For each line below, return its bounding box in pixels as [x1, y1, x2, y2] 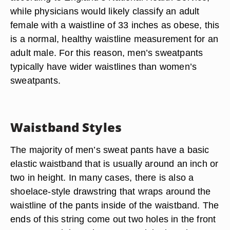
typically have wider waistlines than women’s [10, 61, 197, 72]
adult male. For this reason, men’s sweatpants [10, 47, 203, 58]
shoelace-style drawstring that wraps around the [10, 186, 211, 197]
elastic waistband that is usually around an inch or [10, 158, 219, 169]
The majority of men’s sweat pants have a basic [10, 144, 209, 155]
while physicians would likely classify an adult [10, 6, 200, 16]
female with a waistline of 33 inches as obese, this [10, 20, 220, 30]
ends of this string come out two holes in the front [10, 214, 216, 224]
